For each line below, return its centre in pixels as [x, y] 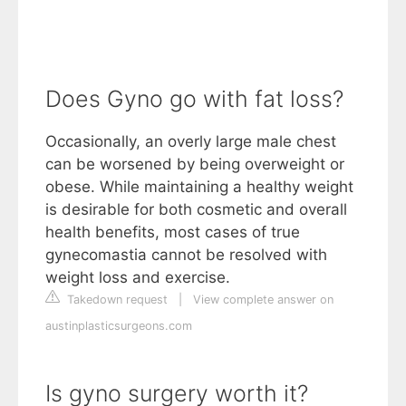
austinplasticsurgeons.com [119, 325]
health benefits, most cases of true [173, 232]
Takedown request [116, 299]
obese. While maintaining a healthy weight [199, 186]
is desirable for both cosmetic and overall [196, 209]
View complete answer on [263, 299]
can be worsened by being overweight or [195, 164]
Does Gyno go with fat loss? [194, 98]
